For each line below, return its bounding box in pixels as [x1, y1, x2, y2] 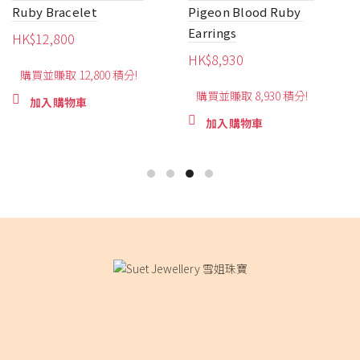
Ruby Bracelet [12, 2, 97, 20]
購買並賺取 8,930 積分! [196, 87, 308, 104]
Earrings [188, 23, 237, 41]
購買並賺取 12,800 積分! [20, 66, 137, 83]
